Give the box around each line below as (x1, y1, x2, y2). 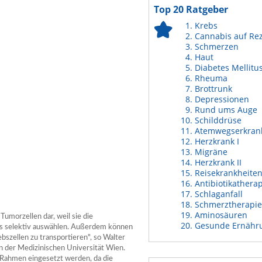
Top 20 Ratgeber (154, 3, 228, 16)
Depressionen (195, 94, 249, 105)
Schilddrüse (195, 115, 242, 126)
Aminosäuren (195, 209, 247, 220)
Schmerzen (195, 41, 239, 52)
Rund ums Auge (195, 104, 257, 115)
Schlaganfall (195, 188, 243, 199)
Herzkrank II (195, 157, 242, 168)
